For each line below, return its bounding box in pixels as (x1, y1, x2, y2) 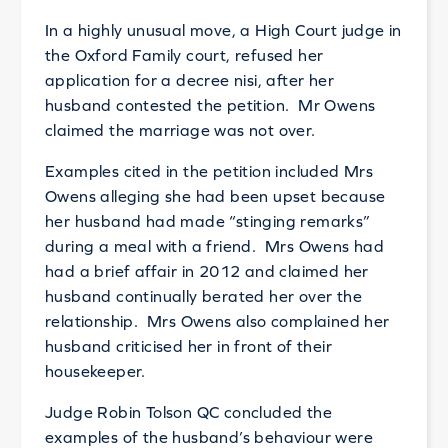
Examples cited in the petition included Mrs (44, 162, 374, 180)
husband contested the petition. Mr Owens (44, 96, 376, 114)
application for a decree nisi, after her (44, 71, 334, 89)
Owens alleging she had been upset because (44, 187, 386, 205)
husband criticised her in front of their (44, 337, 332, 355)
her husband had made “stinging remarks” (44, 212, 371, 230)
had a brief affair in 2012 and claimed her (44, 262, 369, 280)
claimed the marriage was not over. (44, 121, 316, 139)
